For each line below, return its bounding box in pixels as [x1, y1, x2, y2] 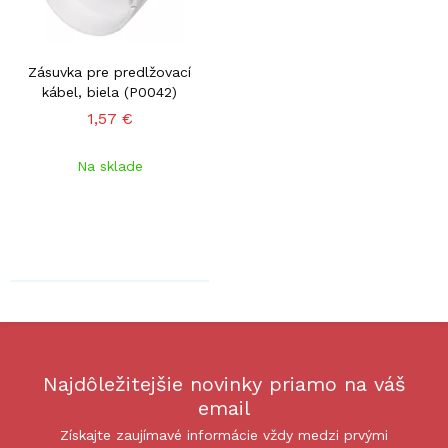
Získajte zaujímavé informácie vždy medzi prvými [60, 427, 388, 443]
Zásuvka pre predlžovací [28, 64, 191, 80]
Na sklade [76, 158, 143, 174]
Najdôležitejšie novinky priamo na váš [42, 372, 406, 396]
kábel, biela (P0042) [42, 84, 177, 100]
